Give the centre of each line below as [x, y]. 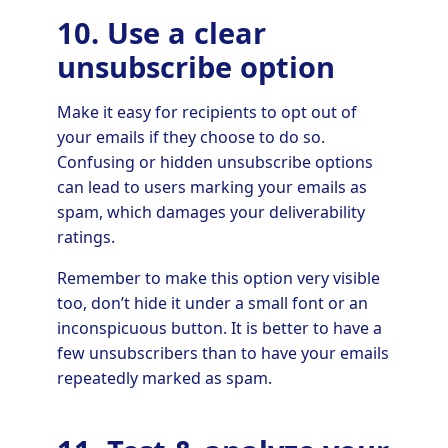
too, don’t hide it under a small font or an [212, 302]
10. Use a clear [161, 32]
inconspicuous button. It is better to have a [219, 327]
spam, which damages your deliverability [210, 211]
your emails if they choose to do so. [190, 136]
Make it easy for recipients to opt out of [206, 111]
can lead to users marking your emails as [211, 186]
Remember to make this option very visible [218, 277]
